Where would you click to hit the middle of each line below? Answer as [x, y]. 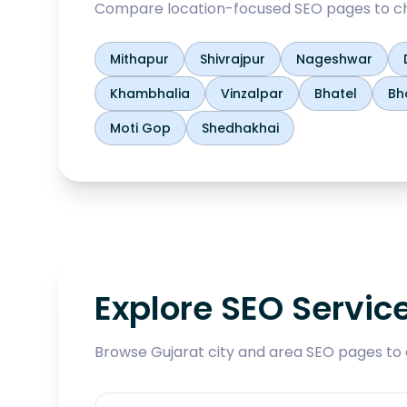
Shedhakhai [240, 128]
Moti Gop [140, 128]
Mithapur [139, 59]
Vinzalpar [252, 94]
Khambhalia [150, 94]
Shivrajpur [233, 59]
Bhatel [336, 94]
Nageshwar [334, 59]
